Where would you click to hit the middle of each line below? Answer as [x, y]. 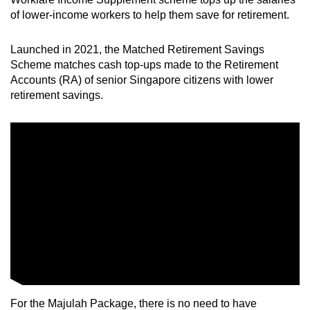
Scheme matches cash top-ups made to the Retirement [144, 65]
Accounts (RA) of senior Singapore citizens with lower [142, 80]
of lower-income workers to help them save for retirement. [151, 15]
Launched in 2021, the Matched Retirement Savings [137, 50]
